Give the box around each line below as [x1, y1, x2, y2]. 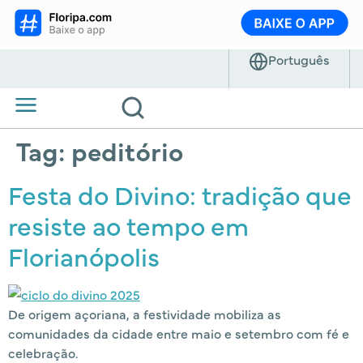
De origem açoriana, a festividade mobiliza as [8, 304, 281, 322]
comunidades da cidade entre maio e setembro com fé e [8, 323, 349, 342]
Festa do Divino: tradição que [8, 175, 352, 212]
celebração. [8, 343, 78, 361]
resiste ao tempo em [8, 206, 249, 243]
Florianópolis [8, 237, 160, 274]
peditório [71, 131, 183, 169]
